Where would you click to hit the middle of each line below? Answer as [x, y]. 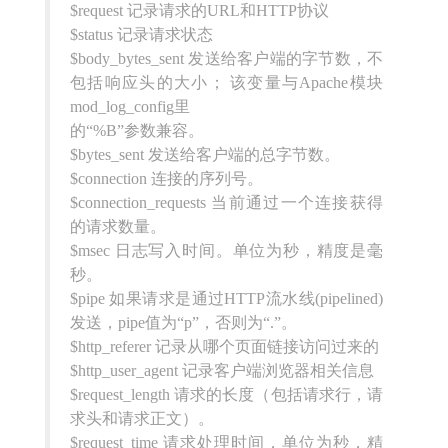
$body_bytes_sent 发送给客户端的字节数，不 [226, 58]
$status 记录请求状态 [141, 34]
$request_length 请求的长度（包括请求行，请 [226, 394]
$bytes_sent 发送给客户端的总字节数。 [205, 154]
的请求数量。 [118, 226]
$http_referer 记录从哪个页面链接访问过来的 [224, 346]
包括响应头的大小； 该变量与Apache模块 [226, 82]
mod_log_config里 [130, 106]
